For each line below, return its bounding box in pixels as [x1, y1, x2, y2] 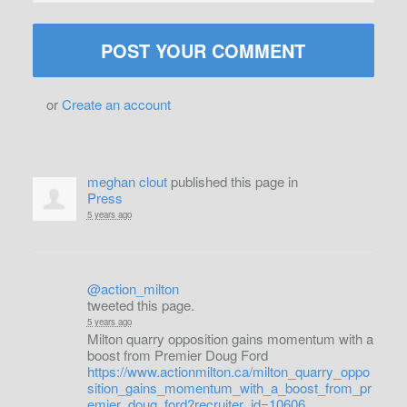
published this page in [166, 171, 298, 191]
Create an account [61, 94, 171, 114]
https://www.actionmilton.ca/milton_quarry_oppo [86, 361, 370, 381]
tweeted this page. [86, 294, 194, 314]
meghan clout [86, 171, 167, 191]
